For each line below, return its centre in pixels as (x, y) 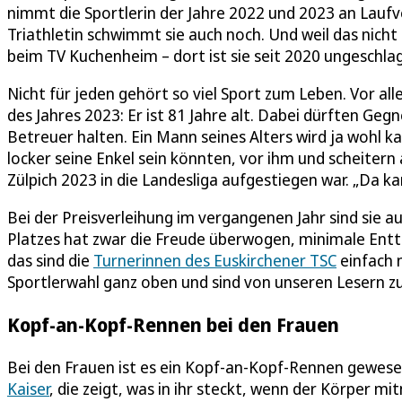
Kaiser (28, 389)
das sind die (50, 260)
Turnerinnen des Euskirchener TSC (215, 260)
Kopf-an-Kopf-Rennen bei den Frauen (173, 324)
